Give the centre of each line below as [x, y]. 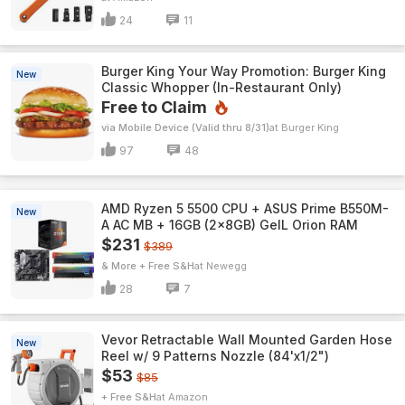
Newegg [226, 266]
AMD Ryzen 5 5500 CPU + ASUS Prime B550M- [245, 208]
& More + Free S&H [148, 266]
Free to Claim [154, 107]
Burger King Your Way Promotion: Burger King [244, 71]
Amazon [188, 397]
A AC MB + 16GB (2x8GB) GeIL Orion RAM [230, 225]
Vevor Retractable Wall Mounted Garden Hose [247, 339]
